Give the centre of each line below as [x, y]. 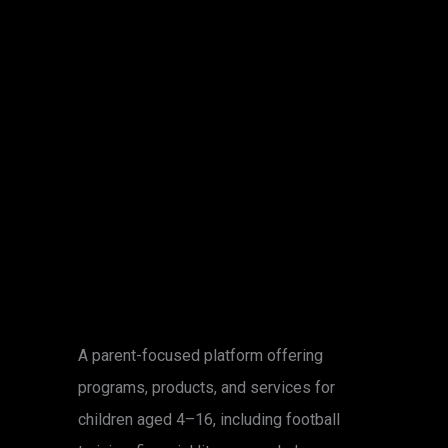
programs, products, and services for [206, 387]
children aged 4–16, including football [209, 419]
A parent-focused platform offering [200, 355]
